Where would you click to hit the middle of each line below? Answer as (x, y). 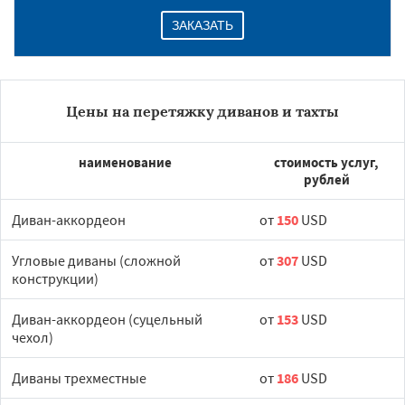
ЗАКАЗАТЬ (202, 25)
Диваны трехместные (79, 378)
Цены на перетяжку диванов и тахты (202, 111)
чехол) (33, 337)
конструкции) (55, 278)
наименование (125, 162)
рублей (326, 179)
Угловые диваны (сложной (96, 260)
